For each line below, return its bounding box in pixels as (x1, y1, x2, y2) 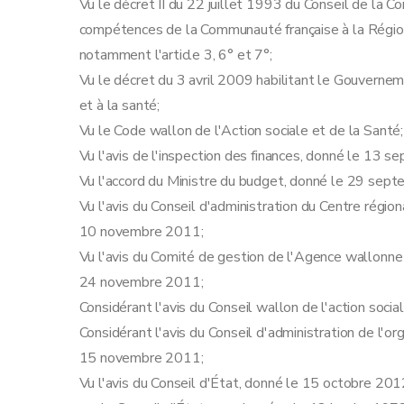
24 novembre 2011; (78, 272, 204, 292)
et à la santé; (78, 96, 160, 115)
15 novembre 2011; (78, 348, 204, 368)
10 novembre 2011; (78, 222, 204, 242)
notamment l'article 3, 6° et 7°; (78, 45, 272, 65)
